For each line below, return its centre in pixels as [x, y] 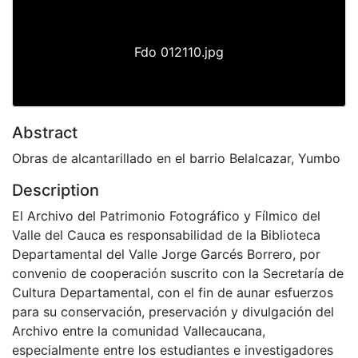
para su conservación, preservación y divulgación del [173, 311]
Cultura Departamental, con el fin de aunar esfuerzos [173, 292]
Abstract [45, 132]
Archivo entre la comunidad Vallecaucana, [139, 330]
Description [56, 190]
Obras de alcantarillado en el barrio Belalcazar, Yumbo [176, 158]
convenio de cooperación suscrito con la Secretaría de [178, 273]
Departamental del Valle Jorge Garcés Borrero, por [166, 254]
